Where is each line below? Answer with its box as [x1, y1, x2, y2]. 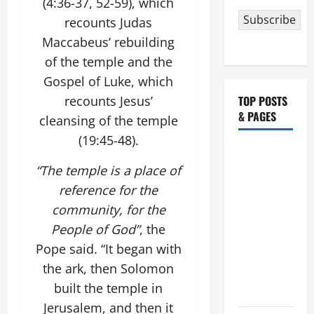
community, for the [51, 201, 165, 218]
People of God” [51, 221, 140, 238]
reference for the [59, 182, 158, 198]
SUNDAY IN [238, 196, 287, 213]
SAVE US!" [238, 284, 282, 301]
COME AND [238, 266, 285, 283]
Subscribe [243, 12, 296, 27]
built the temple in [54, 280, 163, 296]
